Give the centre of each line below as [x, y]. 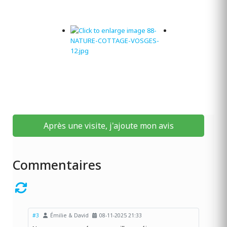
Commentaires [61, 164]
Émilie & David [69, 215]
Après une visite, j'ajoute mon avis [108, 125]
